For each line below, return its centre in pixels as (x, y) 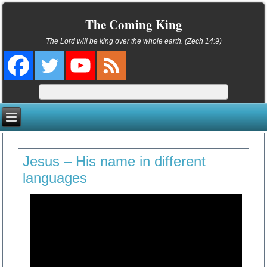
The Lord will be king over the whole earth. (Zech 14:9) (133, 41)
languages (55, 178)
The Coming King (133, 25)
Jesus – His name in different (114, 162)
